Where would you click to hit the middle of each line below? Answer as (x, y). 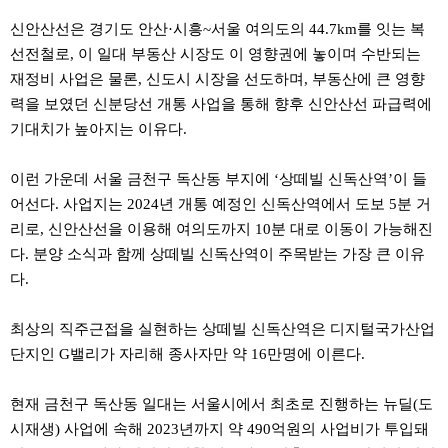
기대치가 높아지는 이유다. (98, 128)
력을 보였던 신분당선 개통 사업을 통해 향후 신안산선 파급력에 (221, 103)
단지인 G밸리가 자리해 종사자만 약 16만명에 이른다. (187, 353)
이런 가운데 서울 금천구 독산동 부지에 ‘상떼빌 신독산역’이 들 (218, 178)
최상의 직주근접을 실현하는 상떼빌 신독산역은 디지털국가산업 (222, 328)
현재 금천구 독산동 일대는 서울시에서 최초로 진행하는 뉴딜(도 (221, 403)
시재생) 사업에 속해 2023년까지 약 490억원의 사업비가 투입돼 (219, 428)
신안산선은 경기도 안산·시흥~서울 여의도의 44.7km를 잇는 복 (217, 28)
